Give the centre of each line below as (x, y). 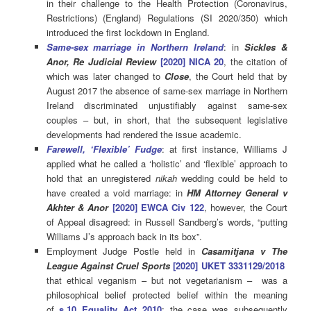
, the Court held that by (238, 76)
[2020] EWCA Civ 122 (158, 207)
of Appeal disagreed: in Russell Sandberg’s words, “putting (167, 221)
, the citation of (255, 61)
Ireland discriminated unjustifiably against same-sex (167, 105)
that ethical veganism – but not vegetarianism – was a (167, 280)
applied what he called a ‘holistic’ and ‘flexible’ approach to (167, 163)
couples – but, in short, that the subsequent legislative (167, 119)
